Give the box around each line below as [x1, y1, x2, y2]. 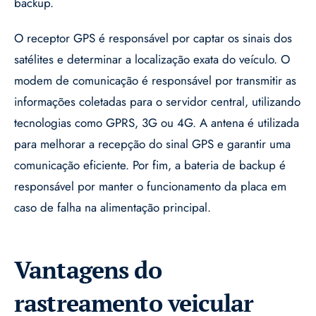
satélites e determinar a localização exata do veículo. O [14, 51, 290, 68]
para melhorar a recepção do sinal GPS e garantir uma [14, 135, 291, 153]
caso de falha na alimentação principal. [14, 199, 211, 217]
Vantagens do [14, 254, 162, 286]
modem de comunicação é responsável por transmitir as [14, 72, 296, 90]
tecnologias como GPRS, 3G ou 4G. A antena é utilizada [14, 114, 299, 132]
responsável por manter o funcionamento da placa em [14, 178, 286, 195]
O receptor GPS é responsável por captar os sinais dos [14, 30, 292, 47]
